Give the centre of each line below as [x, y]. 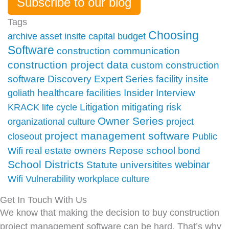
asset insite [63, 36]
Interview [176, 93]
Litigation [99, 107]
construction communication [118, 51]
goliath [21, 93]
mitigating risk [152, 107]
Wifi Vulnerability [41, 179]
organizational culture [51, 121]
